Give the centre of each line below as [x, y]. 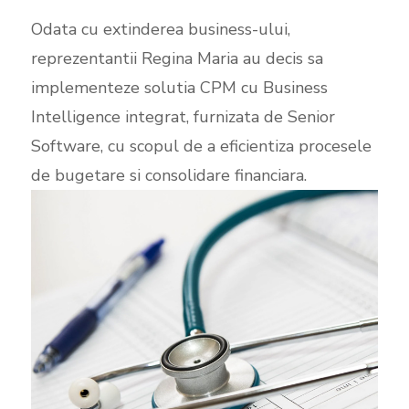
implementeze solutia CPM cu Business [179, 88]
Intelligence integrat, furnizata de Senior [183, 117]
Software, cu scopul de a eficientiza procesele [201, 146]
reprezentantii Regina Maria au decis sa [177, 58]
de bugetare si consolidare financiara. [168, 175]
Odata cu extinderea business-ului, [160, 29]
